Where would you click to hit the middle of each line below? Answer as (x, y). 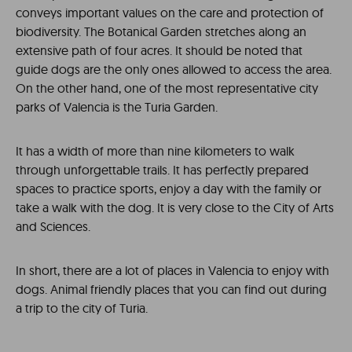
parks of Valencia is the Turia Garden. (117, 106)
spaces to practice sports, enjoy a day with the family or (169, 188)
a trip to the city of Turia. (82, 308)
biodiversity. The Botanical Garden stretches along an (161, 31)
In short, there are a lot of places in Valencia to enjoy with (172, 270)
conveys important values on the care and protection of (170, 12)
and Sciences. (53, 226)
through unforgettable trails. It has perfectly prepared (162, 169)
